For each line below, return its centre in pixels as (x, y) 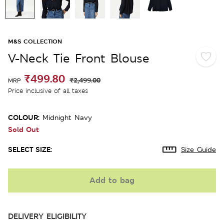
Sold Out (23, 129)
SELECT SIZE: (30, 149)
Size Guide (198, 149)
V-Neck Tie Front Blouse (79, 58)
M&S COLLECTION (35, 41)
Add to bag (112, 180)
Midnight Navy (67, 117)
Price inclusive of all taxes (48, 90)
